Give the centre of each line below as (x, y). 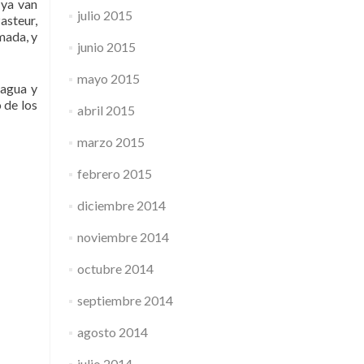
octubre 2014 (115, 269)
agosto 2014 (112, 332)
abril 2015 (106, 110)
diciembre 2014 (121, 205)
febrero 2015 (114, 173)
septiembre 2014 (125, 300)
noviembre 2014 (123, 237)
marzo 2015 (110, 142)
